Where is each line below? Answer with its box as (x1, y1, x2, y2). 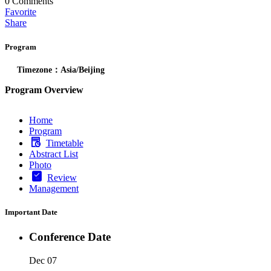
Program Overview (5, 84, 83, 95)
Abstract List (29, 148, 78, 159)
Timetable (45, 137, 83, 148)
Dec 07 (29, 255, 57, 266)
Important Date (5, 207, 57, 217)
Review (47, 172, 77, 183)
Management (29, 183, 79, 194)
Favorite (5, 7, 36, 18)
